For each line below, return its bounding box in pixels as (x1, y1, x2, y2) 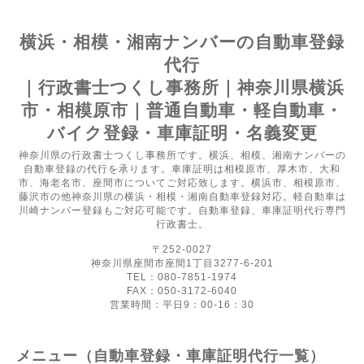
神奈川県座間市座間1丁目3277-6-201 (90, 258, 274, 269)
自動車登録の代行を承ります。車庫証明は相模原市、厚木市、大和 (24, 163, 340, 175)
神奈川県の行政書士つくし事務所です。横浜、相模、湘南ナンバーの (18, 149, 346, 161)
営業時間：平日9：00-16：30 (110, 299, 254, 310)
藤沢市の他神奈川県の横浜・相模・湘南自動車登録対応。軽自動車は (18, 191, 346, 202)
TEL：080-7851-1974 (127, 271, 237, 283)
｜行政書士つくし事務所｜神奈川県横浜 (19, 78, 344, 97)
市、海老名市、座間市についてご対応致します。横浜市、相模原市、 (18, 177, 346, 188)
